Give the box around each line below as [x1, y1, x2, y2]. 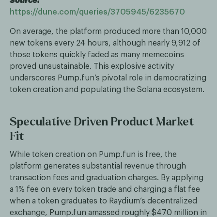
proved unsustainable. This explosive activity [10, 62, 174, 71]
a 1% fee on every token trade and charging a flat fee [10, 186, 200, 194]
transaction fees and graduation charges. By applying [10, 174, 203, 182]
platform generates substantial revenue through [10, 162, 186, 170]
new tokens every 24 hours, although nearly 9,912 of [10, 39, 201, 47]
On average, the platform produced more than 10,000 [10, 28, 207, 36]
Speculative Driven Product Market [10, 116, 194, 128]
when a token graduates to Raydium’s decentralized [10, 197, 197, 205]
